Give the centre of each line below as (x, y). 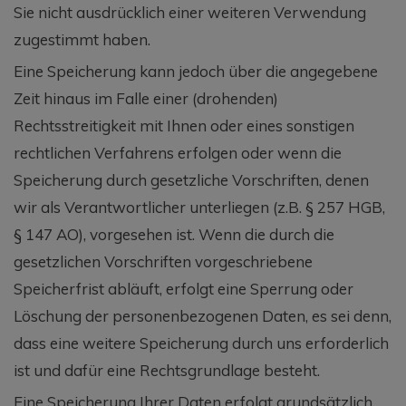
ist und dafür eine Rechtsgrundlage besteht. (167, 370)
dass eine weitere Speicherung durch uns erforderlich (201, 343)
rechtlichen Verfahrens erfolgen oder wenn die (178, 152)
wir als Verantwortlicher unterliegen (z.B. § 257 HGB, (199, 207)
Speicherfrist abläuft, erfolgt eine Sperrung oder (184, 288)
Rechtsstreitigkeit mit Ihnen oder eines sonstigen (184, 125)
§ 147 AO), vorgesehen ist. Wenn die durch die (174, 234)
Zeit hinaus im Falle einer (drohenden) (146, 98)
